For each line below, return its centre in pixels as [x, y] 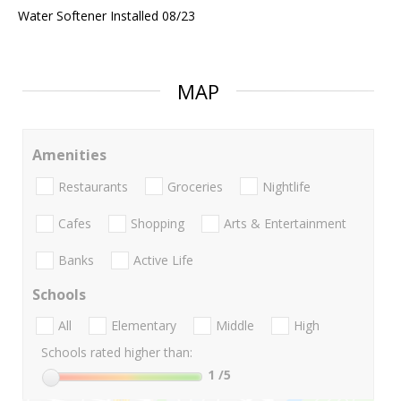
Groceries [195, 186]
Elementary [144, 326]
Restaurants [93, 186]
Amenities [69, 155]
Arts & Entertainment [285, 223]
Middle [235, 326]
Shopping [158, 223]
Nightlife [286, 186]
